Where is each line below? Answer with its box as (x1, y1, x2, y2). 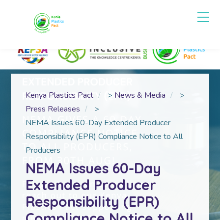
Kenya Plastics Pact (26, 90, 94, 101)
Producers (26, 145, 61, 156)
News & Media (114, 90, 166, 101)
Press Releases (26, 104, 81, 114)
